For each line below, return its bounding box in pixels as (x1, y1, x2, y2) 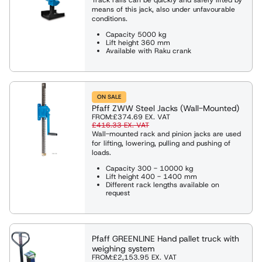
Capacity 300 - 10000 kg (106, 163, 193, 173)
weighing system (92, 243, 155, 254)
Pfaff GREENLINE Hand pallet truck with (92, 233, 239, 244)
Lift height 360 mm (106, 37, 170, 47)
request (106, 188, 130, 198)
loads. (92, 147, 111, 157)
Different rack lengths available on (106, 180, 219, 189)
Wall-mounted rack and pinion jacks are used (92, 129, 241, 139)
